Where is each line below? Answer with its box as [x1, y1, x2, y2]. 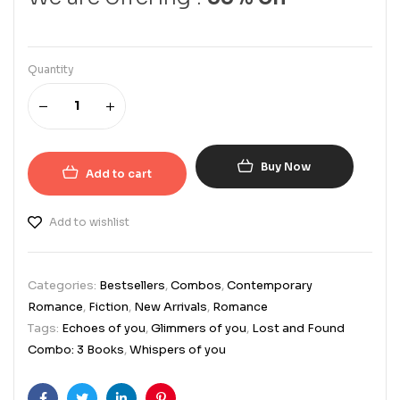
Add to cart [85, 166, 152, 180]
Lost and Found [252, 320, 345, 336]
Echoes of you [62, 320, 146, 336]
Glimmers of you [151, 320, 246, 336]
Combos [171, 277, 221, 293]
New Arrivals [134, 298, 207, 314]
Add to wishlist [49, 214, 129, 229]
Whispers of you [129, 341, 226, 357]
